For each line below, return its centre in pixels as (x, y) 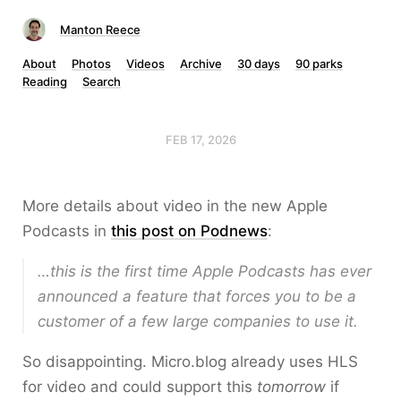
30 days (259, 64)
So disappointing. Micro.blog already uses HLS (190, 362)
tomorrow (291, 387)
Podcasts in (67, 231)
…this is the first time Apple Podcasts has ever (205, 271)
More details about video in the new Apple (175, 206)
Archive (201, 64)
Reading (45, 81)
